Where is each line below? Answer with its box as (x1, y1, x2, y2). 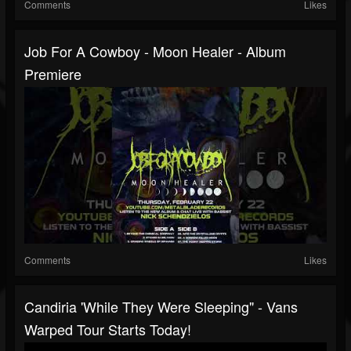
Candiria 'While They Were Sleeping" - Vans (24, 296, 298, 317)
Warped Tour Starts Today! (24, 319, 191, 340)
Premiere (24, 63, 81, 85)
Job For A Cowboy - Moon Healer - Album (24, 41, 286, 62)
